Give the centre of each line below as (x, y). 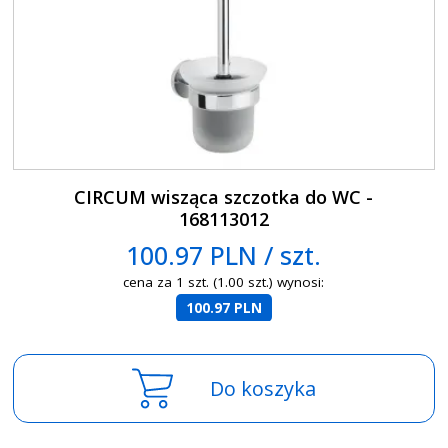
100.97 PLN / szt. (224, 254)
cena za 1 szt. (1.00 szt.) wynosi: (224, 282)
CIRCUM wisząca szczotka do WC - (224, 196)
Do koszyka (262, 388)
